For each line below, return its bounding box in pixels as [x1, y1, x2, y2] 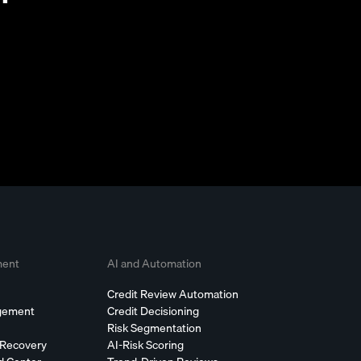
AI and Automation [107, 255, 201, 273]
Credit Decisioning [107, 302, 199, 321]
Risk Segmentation [107, 319, 201, 338]
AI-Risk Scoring [107, 336, 184, 355]
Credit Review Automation [107, 285, 239, 304]
